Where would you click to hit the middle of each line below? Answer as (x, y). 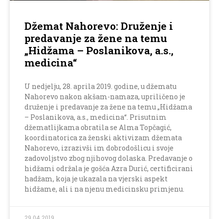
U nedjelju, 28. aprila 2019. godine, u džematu (100, 87)
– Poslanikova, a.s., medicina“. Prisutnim (96, 117)
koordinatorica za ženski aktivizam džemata (103, 138)
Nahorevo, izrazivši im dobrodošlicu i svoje (99, 148)
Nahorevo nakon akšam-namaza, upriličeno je (105, 97)
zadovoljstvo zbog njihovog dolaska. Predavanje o (109, 158)
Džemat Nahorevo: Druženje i (99, 26)
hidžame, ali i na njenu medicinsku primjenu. (104, 189)
